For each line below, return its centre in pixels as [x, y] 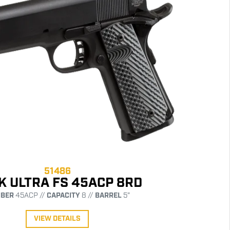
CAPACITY [63, 195]
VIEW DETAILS [57, 218]
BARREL [108, 195]
